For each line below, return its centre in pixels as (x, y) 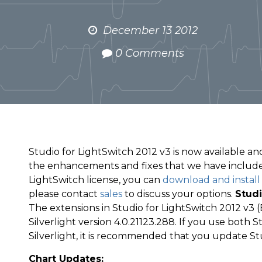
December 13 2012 (150, 30)
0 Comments (149, 53)
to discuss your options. (179, 194)
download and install (211, 180)
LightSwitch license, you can (96, 180)
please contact (64, 194)
